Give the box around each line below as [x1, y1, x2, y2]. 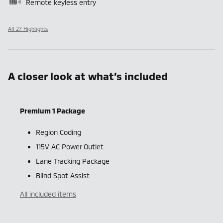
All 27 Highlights [8, 25, 48, 32]
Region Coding [36, 127, 81, 136]
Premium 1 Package [20, 106, 85, 115]
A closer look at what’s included [8, 69, 168, 82]
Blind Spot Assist [36, 171, 90, 180]
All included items [20, 189, 76, 198]
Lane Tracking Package [36, 156, 110, 165]
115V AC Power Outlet [36, 142, 104, 151]
